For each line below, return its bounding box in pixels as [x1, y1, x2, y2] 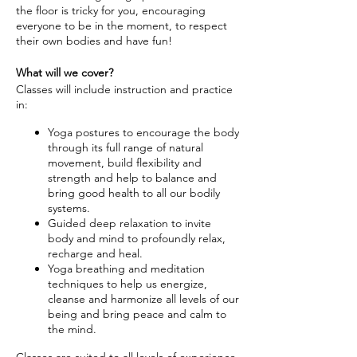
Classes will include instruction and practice [16, 82, 233, 96]
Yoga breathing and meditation [48, 261, 205, 276]
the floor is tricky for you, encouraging [16, 3, 206, 18]
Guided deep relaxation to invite [48, 216, 211, 230]
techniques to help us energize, [48, 277, 207, 291]
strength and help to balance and [48, 171, 217, 185]
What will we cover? [16, 65, 113, 80]
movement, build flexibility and [48, 155, 202, 170]
